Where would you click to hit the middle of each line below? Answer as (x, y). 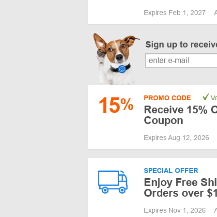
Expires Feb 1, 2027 (176, 13)
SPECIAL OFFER (171, 170)
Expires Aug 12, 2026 (178, 137)
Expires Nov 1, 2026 (176, 210)
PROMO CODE (167, 98)
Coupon (163, 120)
